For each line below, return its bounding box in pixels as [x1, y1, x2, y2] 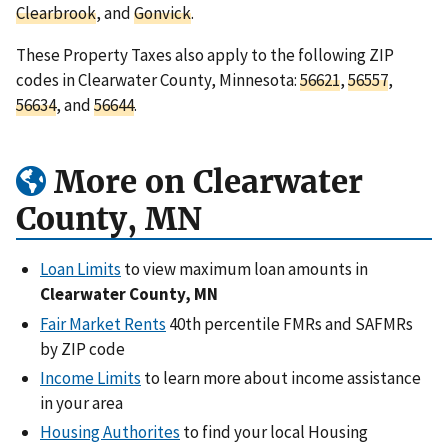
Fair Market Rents [40, 312, 166, 335]
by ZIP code [40, 337, 125, 360]
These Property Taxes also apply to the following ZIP [16, 43, 394, 66]
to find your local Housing [180, 421, 368, 444]
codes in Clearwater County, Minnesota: [16, 68, 300, 91]
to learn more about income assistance [141, 366, 421, 389]
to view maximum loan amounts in [121, 258, 368, 281]
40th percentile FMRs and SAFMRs [166, 312, 413, 335]
